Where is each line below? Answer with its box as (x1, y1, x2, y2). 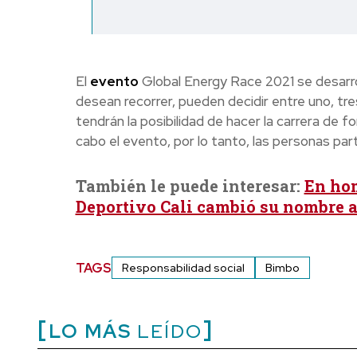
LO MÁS (49, 319, 131, 344)
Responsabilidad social (121, 261, 245, 276)
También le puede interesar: (75, 175, 304, 197)
